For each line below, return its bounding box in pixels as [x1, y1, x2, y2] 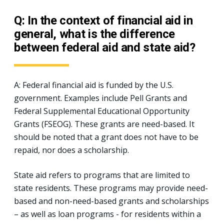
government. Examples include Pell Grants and [14, 92, 187, 103]
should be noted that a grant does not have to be [14, 131, 198, 142]
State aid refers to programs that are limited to [14, 169, 190, 180]
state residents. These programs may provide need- [14, 182, 208, 193]
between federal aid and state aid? [14, 40, 195, 54]
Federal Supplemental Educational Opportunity [14, 105, 189, 116]
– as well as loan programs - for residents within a [14, 208, 201, 219]
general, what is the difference [14, 26, 175, 41]
